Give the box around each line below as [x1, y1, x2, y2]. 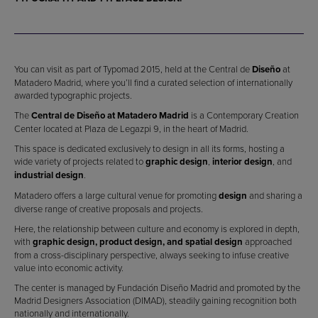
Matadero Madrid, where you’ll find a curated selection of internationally [14, 76, 292, 89]
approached [243, 235, 292, 248]
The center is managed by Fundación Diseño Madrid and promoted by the [14, 281, 300, 294]
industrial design [14, 168, 84, 182]
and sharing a [247, 189, 302, 202]
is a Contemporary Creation [189, 109, 299, 121]
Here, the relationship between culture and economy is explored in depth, [14, 222, 300, 235]
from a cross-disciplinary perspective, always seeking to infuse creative [14, 248, 289, 261]
